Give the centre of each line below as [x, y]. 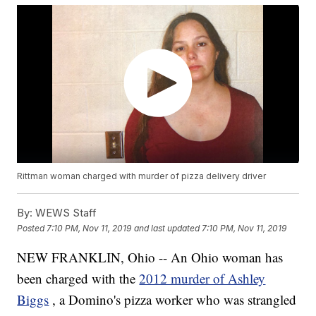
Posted [32, 228]
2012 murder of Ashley [202, 279]
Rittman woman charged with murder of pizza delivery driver [142, 176]
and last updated [167, 228]
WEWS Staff [65, 213]
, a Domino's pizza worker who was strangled [175, 300]
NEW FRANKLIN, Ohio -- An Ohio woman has [150, 257]
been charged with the [78, 279]
